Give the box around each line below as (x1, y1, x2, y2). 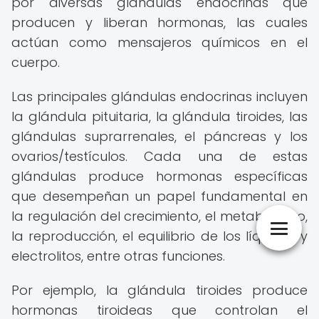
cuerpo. (11, 53, 60, 71)
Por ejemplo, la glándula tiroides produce (11, 281, 308, 299)
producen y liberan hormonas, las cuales (11, 14, 308, 31)
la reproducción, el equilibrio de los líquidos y (11, 227, 308, 245)
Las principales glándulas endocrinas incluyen (11, 88, 308, 105)
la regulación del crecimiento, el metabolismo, (11, 207, 308, 225)
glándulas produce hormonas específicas (11, 167, 308, 185)
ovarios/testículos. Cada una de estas (11, 147, 308, 165)
